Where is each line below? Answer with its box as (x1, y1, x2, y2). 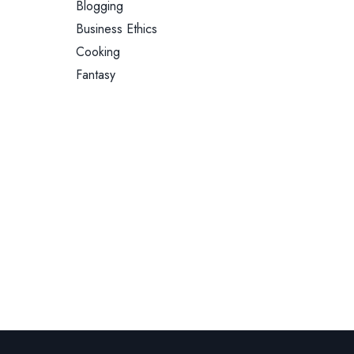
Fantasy (76, 66, 116, 84)
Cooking (76, 43, 121, 61)
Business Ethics (76, 20, 158, 38)
